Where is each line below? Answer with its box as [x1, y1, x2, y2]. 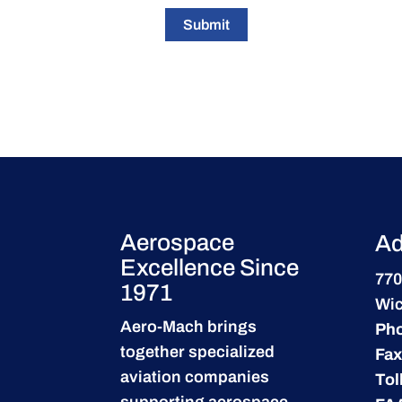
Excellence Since [120, 254, 300, 280]
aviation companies [120, 367, 270, 386]
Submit [183, 16, 231, 32]
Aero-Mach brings [120, 317, 258, 336]
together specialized [120, 342, 275, 361]
